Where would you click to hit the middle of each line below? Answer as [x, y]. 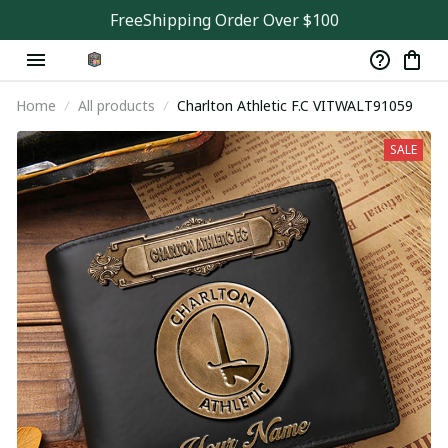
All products [116, 105]
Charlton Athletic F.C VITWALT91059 [363, 105]
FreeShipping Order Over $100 [224, 20]
